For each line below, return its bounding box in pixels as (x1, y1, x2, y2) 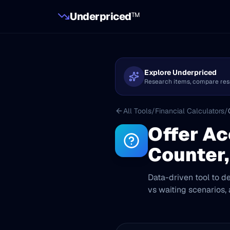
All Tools (123, 106, 151, 116)
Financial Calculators (155, 106, 224, 116)
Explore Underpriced (144, 68, 217, 77)
